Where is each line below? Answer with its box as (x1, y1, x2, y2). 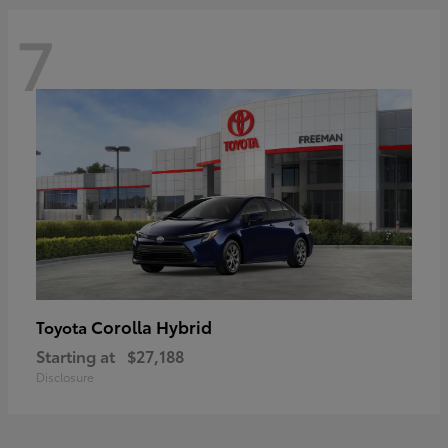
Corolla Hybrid (91, 314, 212, 339)
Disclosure (36, 368, 94, 386)
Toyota (36, 315, 91, 339)
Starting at (36, 344, 115, 368)
